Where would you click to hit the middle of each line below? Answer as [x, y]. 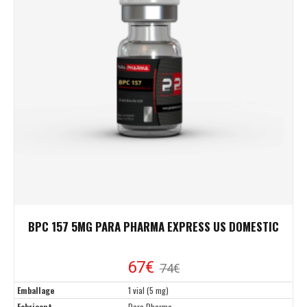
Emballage [36, 291]
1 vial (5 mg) [148, 291]
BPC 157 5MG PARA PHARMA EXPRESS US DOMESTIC [153, 227]
